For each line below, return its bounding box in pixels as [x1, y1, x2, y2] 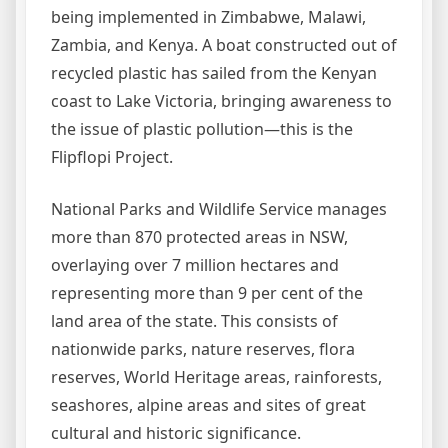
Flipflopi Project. [51, 146, 173, 168]
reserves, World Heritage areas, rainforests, [51, 366, 382, 388]
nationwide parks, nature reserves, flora [51, 338, 355, 360]
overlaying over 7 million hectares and [51, 254, 339, 276]
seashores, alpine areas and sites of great [51, 394, 366, 416]
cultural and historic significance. [51, 422, 301, 444]
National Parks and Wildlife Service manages [51, 198, 387, 220]
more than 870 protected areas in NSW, [51, 226, 348, 248]
